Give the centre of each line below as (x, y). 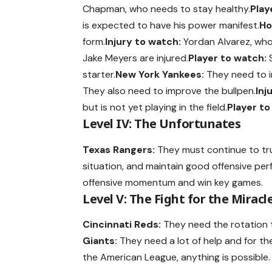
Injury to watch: (143, 42)
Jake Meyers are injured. (136, 58)
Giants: (100, 241)
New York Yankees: (160, 75)
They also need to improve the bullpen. (169, 91)
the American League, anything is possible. (177, 257)
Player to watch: (228, 58)
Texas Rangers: (119, 149)
